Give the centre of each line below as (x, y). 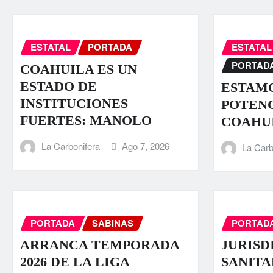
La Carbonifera (70, 146)
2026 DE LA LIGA (75, 262)
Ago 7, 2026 (146, 146)
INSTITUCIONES (74, 103)
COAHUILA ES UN (79, 69)
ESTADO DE (58, 86)
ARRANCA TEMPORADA (100, 245)
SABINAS (113, 223)
